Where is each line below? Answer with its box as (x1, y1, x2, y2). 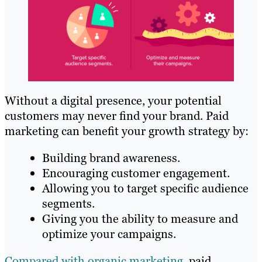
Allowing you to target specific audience (42, 180, 249, 196)
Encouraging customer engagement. (42, 165, 230, 181)
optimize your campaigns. (42, 226, 176, 242)
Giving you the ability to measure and (42, 211, 238, 226)
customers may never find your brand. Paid (5, 108, 229, 123)
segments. (42, 195, 95, 211)
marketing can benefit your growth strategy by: (5, 123, 249, 139)
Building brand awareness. (42, 150, 180, 166)
